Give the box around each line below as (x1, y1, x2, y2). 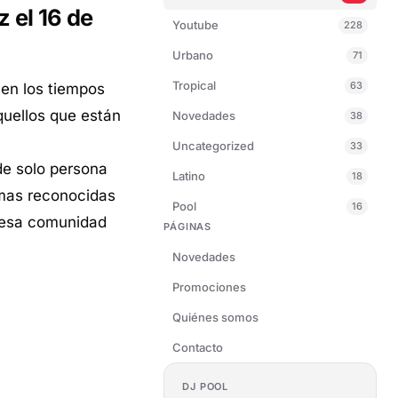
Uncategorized (172, 139, 254, 153)
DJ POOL (182, 380, 229, 393)
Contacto (172, 340, 223, 354)
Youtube (172, 18, 219, 32)
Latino (172, 169, 205, 183)
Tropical (172, 78, 216, 92)
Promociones (172, 280, 246, 294)
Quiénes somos (172, 310, 259, 324)
